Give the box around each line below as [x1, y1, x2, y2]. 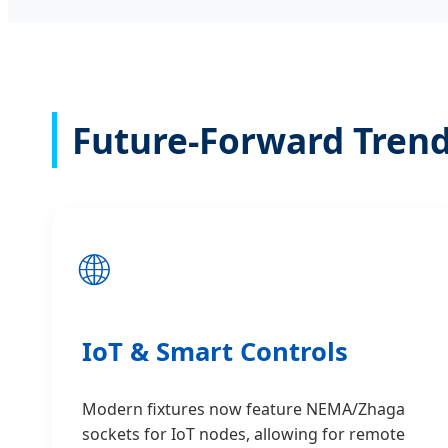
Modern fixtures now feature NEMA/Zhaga [82, 398, 405, 421]
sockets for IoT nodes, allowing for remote [82, 423, 405, 446]
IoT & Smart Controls [82, 333, 348, 369]
